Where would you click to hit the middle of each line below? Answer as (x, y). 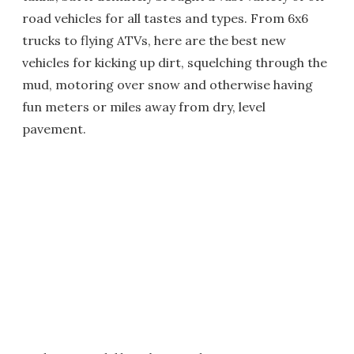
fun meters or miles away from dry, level (144, 107)
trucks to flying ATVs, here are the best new (154, 40)
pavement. (54, 129)
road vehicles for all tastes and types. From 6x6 (165, 18)
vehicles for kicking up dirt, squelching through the (175, 62)
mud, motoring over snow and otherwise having (168, 85)
